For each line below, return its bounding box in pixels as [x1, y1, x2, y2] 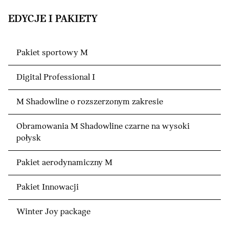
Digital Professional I [16, 72, 95, 82]
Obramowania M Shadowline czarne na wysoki [16, 121, 190, 131]
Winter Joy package [16, 207, 90, 217]
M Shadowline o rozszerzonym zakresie [16, 97, 163, 107]
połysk [16, 133, 41, 143]
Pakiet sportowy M [16, 48, 88, 58]
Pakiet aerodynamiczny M [16, 157, 112, 168]
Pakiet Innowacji [16, 182, 79, 192]
